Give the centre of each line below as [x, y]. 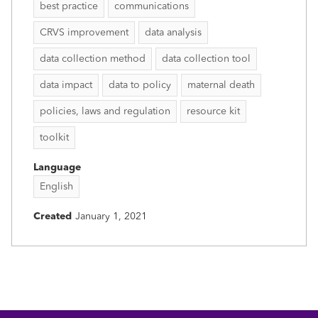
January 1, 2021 [111, 216]
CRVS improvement [84, 32]
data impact [66, 85]
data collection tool [206, 59]
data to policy [140, 85]
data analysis [173, 32]
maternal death [221, 85]
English [56, 186]
